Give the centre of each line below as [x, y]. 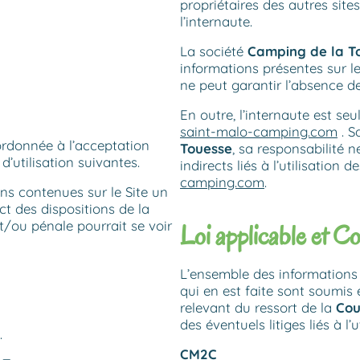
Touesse [206, 148]
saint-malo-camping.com [259, 131]
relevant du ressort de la [256, 308]
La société [214, 51]
